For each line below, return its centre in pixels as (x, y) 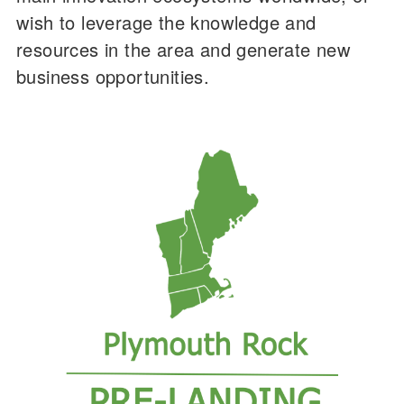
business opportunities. (113, 76)
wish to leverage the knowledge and (166, 22)
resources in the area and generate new (184, 49)
